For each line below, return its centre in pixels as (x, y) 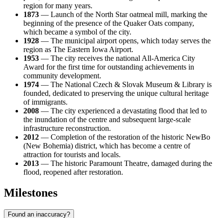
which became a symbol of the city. (77, 32)
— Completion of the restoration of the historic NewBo (125, 137)
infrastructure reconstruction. (67, 128)
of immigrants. (45, 102)
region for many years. (58, 6)
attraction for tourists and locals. (72, 155)
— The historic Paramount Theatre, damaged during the (126, 163)
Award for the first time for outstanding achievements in (109, 67)
